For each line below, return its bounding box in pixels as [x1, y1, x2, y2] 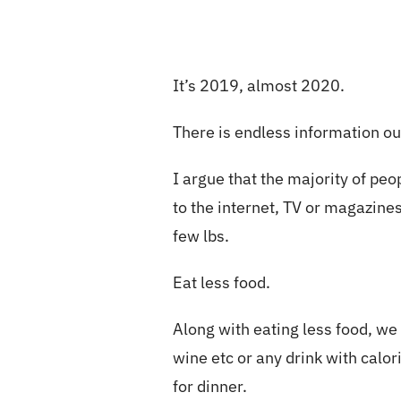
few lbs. [173, 226, 230, 246]
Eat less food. [173, 272, 271, 293]
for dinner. [173, 376, 248, 397]
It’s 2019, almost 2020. [173, 75, 346, 96]
